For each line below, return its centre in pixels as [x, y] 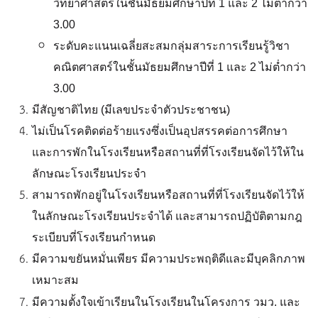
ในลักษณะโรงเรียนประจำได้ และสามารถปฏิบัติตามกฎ [167, 216]
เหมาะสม [55, 280]
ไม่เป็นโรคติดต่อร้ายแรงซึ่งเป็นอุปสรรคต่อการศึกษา [160, 131]
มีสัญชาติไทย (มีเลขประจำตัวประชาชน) [131, 110]
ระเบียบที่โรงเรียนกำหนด [94, 237]
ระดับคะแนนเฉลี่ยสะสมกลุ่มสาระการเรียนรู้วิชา [171, 46]
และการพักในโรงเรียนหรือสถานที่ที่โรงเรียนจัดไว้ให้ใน [168, 152]
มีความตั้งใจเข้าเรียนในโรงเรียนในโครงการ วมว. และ [166, 302]
